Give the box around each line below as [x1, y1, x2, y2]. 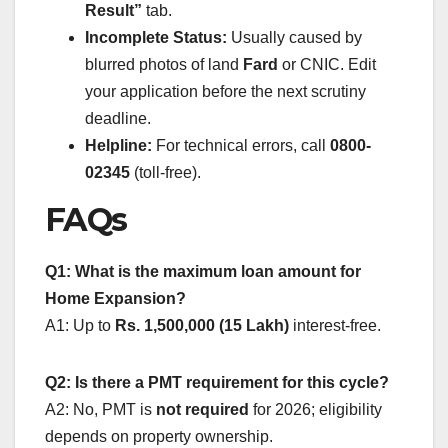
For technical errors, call [152, 137, 330, 155]
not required [156, 400, 249, 418]
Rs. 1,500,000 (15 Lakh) [115, 316, 289, 334]
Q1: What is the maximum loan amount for [45, 262, 361, 280]
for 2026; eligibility [249, 400, 382, 418]
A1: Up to [45, 316, 115, 334]
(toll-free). [130, 164, 201, 182]
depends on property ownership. [45, 427, 273, 445]
